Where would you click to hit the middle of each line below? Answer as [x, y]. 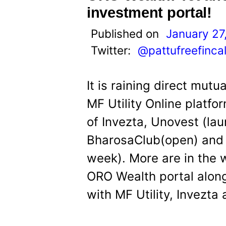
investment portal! [149, 13]
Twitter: [112, 50]
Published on [126, 34]
